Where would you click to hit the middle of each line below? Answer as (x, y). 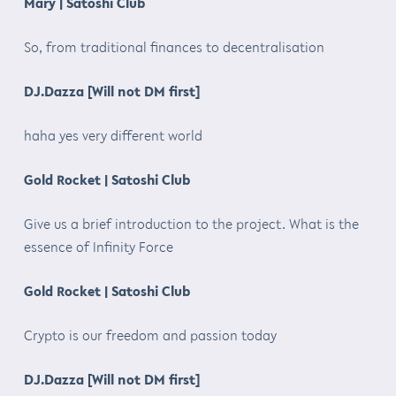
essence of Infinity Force (98, 246)
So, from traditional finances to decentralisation (174, 46)
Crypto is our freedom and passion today (150, 335)
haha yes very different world (113, 135)
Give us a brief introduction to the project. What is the (191, 223)
